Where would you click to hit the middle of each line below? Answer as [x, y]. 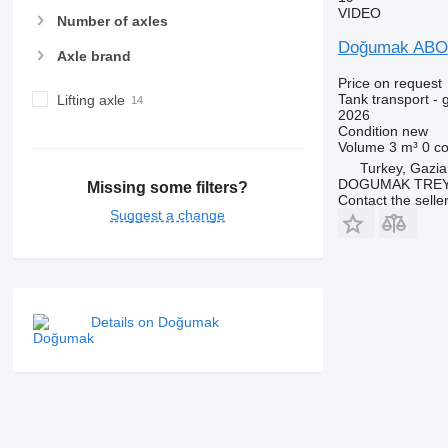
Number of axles [112, 21]
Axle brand [93, 55]
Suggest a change [168, 215]
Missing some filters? [168, 188]
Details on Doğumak [154, 322]
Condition [367, 131]
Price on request [389, 83]
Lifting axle [90, 99]
